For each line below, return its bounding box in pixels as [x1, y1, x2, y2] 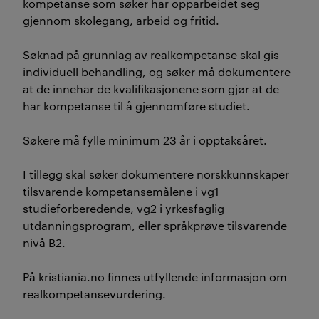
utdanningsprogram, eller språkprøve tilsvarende [23, 218, 287, 233]
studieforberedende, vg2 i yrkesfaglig [23, 201, 224, 216]
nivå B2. [23, 235, 66, 250]
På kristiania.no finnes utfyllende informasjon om [23, 269, 287, 284]
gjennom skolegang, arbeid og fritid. [23, 13, 222, 28]
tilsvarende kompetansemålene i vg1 [23, 184, 219, 199]
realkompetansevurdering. [23, 286, 166, 301]
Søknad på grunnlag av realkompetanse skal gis [23, 47, 279, 62]
